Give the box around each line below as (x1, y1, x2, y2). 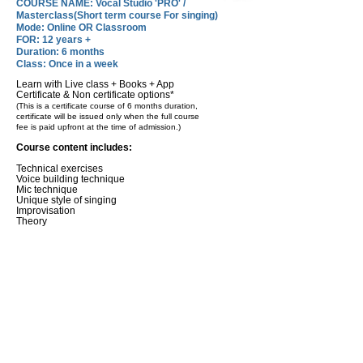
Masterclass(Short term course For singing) (16, 10, 218, 21)
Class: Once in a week (16, 58, 118, 70)
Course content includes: (16, 142, 132, 153)
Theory (16, 216, 47, 227)
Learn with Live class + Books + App (16, 79, 174, 90)
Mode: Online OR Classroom (16, 22, 147, 33)
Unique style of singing (16, 194, 117, 206)
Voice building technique (16, 173, 125, 185)
